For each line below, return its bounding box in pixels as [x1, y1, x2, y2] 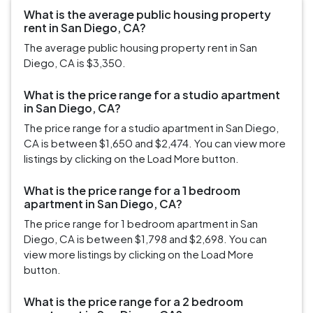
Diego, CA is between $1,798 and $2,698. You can [24, 232, 267, 246]
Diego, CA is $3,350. [24, 56, 126, 70]
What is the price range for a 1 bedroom [24, 183, 240, 198]
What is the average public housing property [24, 7, 271, 22]
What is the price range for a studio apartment [24, 87, 280, 103]
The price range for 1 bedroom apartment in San [24, 217, 258, 231]
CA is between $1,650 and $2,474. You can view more [24, 136, 286, 150]
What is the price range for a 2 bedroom [24, 294, 243, 310]
